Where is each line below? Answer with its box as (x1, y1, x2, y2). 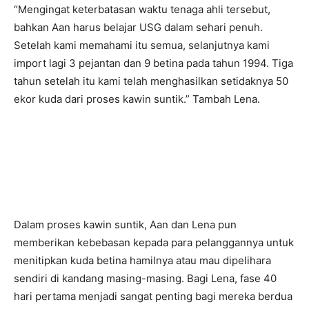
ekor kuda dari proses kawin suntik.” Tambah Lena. (14, 92, 260, 106)
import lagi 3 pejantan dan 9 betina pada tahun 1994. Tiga (14, 57, 293, 70)
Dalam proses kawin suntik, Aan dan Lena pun (14, 218, 237, 232)
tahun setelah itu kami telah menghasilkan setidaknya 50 (14, 74, 288, 88)
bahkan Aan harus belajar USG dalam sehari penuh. (14, 21, 263, 34)
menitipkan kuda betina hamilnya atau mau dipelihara (14, 254, 271, 268)
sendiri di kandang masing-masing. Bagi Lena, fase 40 (14, 272, 277, 286)
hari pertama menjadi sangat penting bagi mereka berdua (14, 290, 292, 303)
